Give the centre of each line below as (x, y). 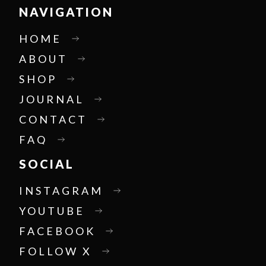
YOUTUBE (52, 211)
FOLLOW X (56, 251)
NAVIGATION (66, 12)
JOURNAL (52, 99)
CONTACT (53, 120)
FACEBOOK (58, 231)
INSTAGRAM (61, 191)
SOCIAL (47, 164)
